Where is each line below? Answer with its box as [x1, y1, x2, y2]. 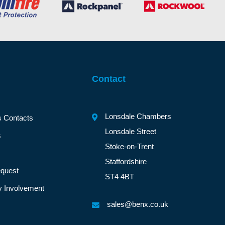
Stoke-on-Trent [105, 142, 154, 151]
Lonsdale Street [105, 127, 157, 136]
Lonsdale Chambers [105, 112, 172, 121]
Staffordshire [105, 157, 147, 166]
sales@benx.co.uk [107, 200, 169, 209]
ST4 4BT [105, 172, 135, 181]
